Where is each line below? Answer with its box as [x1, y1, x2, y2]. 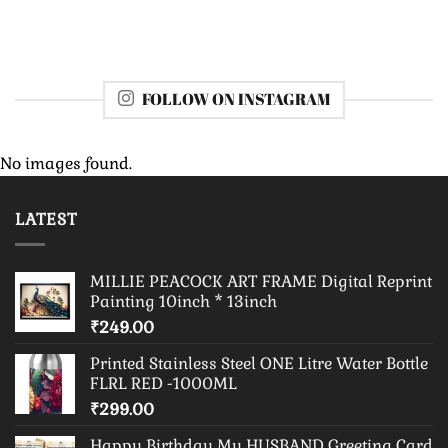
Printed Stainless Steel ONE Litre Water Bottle [90, 352, 428, 374]
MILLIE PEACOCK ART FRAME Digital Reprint [90, 270, 432, 292]
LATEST [15, 209, 78, 231]
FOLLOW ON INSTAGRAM [142, 88, 330, 111]
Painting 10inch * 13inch [90, 290, 277, 312]
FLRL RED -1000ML [90, 372, 237, 394]
